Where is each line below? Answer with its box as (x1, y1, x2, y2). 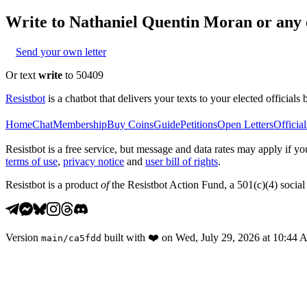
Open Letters (217, 118, 273, 130)
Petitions (180, 118, 217, 130)
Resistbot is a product (5, 178, 101, 191)
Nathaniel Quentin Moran (69, 12, 252, 31)
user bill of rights (145, 155, 218, 167)
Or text (5, 69, 38, 81)
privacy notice (63, 155, 124, 167)
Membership (53, 118, 107, 130)
